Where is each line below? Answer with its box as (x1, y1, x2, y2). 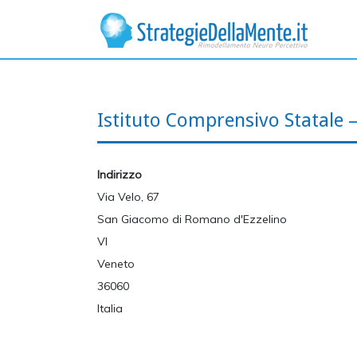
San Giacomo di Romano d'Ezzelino (97, 212, 287, 226)
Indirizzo (97, 167, 142, 182)
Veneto (97, 257, 135, 271)
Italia (97, 301, 123, 316)
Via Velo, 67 (97, 190, 159, 204)
